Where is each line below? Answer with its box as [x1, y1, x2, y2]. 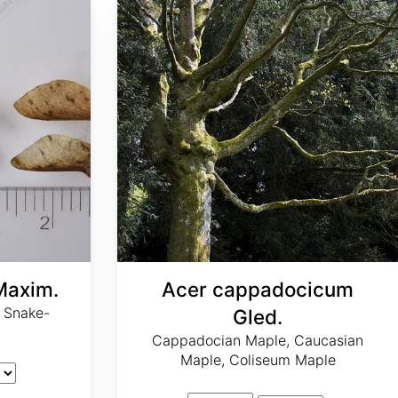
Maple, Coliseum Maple [179, 351, 336, 370]
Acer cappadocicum [162, 277, 354, 302]
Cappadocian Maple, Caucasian [152, 331, 363, 350]
